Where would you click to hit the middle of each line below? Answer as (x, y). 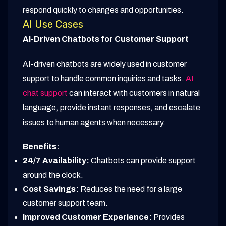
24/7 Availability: (56, 161)
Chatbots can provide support (143, 161)
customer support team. (65, 203)
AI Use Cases (53, 24)
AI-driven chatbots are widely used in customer (105, 64)
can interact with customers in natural (134, 93)
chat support (45, 93)
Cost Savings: (51, 189)
